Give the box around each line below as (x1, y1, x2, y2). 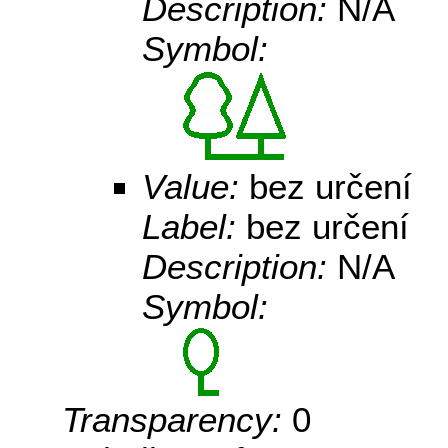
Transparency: (62, 400, 292, 440)
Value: (142, 167, 249, 207)
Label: (142, 207, 246, 247)
